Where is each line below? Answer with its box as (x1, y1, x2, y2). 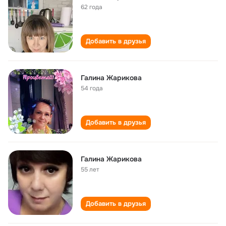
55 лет (81, 165, 99, 174)
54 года (81, 84, 103, 92)
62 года (81, 3, 102, 11)
